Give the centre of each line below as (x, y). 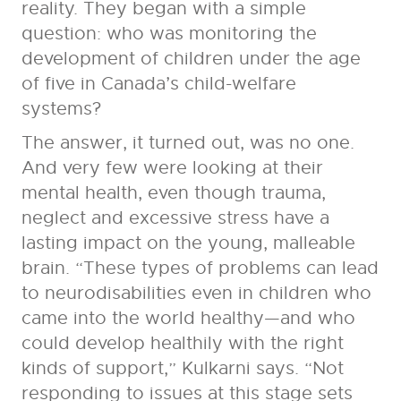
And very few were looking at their (172, 168)
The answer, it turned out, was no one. (188, 143)
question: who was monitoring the (169, 34)
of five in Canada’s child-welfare (158, 84)
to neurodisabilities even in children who (196, 294)
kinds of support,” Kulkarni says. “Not (182, 369)
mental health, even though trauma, (173, 193)
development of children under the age (191, 59)
